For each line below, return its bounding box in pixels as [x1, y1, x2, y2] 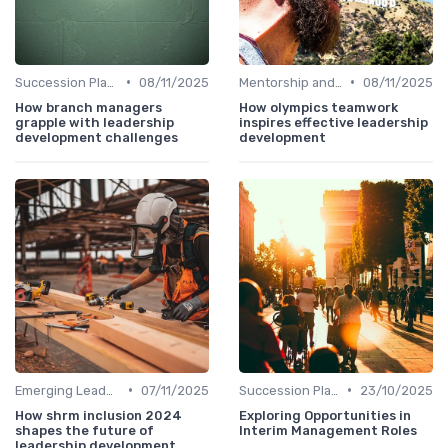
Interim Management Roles [239, 422, 417, 438]
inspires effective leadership [239, 114, 428, 130]
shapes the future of [15, 422, 154, 438]
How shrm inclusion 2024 [15, 407, 182, 423]
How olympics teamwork [239, 99, 398, 115]
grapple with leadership [15, 114, 174, 130]
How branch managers [15, 99, 162, 115]
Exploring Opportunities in [239, 407, 411, 423]
